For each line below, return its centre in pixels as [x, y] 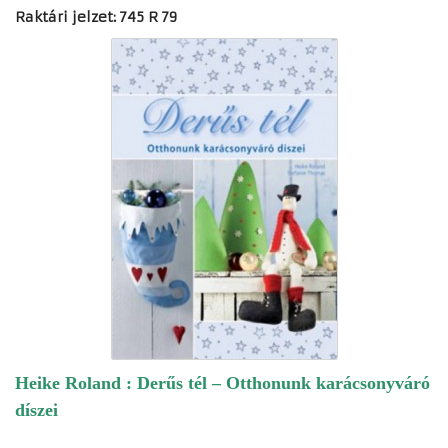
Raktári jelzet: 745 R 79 [96, 16]
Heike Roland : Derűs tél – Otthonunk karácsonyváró [222, 382]
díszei [36, 409]
